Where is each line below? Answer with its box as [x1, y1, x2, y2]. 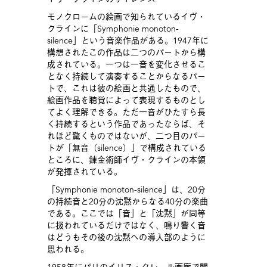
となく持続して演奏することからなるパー [46, 71, 206, 82]
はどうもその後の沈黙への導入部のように [46, 232, 206, 243]
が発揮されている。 [46, 166, 122, 178]
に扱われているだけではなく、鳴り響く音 [46, 220, 206, 231]
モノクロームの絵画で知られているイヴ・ [46, 11, 206, 23]
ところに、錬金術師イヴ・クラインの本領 [46, 154, 206, 166]
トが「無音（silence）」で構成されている [46, 142, 206, 154]
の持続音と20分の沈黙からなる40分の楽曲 [46, 196, 208, 207]
